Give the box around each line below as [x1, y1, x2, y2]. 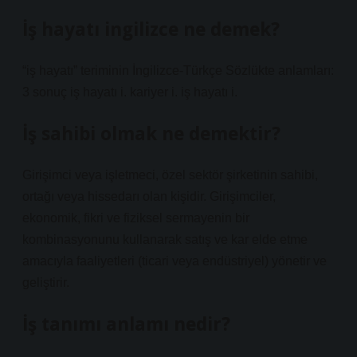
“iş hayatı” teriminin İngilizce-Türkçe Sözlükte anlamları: [22, 64, 334, 77]
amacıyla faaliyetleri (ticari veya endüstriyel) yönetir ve [22, 254, 327, 268]
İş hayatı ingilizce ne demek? [22, 17, 280, 41]
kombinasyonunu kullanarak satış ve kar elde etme [22, 233, 308, 246]
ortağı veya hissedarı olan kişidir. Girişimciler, [22, 190, 276, 203]
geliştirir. [22, 276, 69, 289]
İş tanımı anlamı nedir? [22, 312, 230, 336]
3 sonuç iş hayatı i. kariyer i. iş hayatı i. [22, 85, 237, 99]
